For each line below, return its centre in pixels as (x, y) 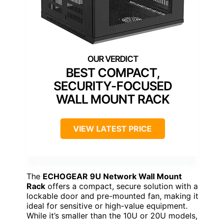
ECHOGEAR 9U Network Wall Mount (112, 176)
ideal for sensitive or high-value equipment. (107, 206)
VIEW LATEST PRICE (112, 128)
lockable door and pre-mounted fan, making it (112, 196)
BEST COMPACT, (112, 72)
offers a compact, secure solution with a (122, 186)
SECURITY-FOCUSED (112, 86)
